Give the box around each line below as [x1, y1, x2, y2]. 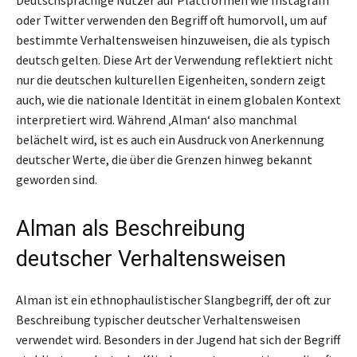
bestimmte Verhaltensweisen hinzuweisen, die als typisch [16, 32, 330, 49]
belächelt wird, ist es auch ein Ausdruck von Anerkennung [16, 131, 324, 148]
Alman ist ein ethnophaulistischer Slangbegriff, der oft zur [16, 292, 331, 308]
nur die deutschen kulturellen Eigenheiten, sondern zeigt [16, 72, 326, 88]
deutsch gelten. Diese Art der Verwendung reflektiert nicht [16, 52, 333, 69]
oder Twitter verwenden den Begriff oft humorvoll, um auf [16, 12, 328, 29]
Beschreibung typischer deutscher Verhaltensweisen [16, 312, 300, 328]
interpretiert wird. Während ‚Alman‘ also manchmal [16, 112, 297, 128]
